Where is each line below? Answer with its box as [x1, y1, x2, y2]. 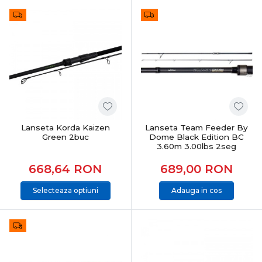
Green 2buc [42, 132, 89, 142]
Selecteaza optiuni [32, 186, 98, 195]
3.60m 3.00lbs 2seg [157, 142, 237, 151]
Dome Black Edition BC [149, 132, 244, 142]
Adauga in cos [171, 186, 222, 195]
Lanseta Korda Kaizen [20, 123, 110, 132]
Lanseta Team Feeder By [145, 123, 249, 132]
